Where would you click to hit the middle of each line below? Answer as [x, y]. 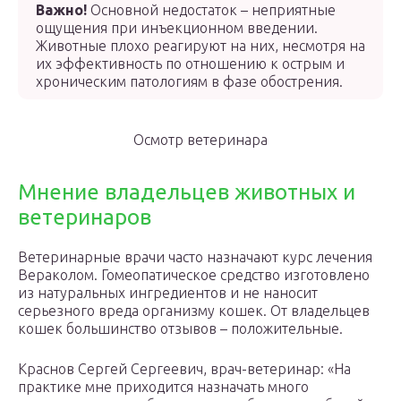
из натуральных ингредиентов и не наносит [168, 293]
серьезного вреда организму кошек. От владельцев [194, 311]
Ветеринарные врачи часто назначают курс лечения [195, 257]
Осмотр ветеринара [200, 140]
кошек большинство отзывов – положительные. [180, 328]
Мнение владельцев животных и [187, 192]
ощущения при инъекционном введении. [177, 28]
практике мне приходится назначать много [163, 387]
